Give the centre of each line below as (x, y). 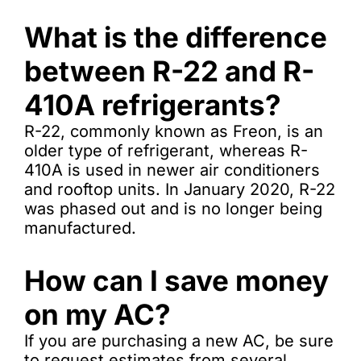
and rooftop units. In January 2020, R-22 (180, 189)
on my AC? (98, 314)
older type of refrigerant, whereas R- (166, 151)
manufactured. (80, 228)
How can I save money (176, 280)
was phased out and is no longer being (173, 209)
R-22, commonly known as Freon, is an (174, 131)
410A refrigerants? (153, 105)
